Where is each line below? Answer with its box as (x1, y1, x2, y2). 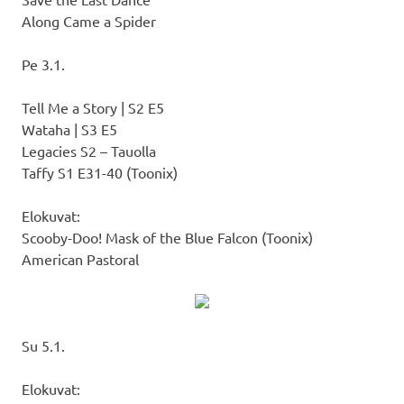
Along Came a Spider (22, 11, 156, 30)
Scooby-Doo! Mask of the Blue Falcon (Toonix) (22, 227, 313, 246)
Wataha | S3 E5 (22, 119, 117, 138)
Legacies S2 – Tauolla (22, 141, 156, 160)
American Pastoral (22, 249, 139, 268)
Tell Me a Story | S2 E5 (22, 97, 164, 116)
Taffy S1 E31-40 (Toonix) (22, 162, 178, 181)
